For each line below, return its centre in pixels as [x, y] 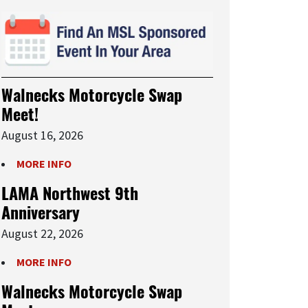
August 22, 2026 [42, 234]
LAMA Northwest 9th [70, 193]
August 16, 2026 [42, 135]
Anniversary [41, 212]
